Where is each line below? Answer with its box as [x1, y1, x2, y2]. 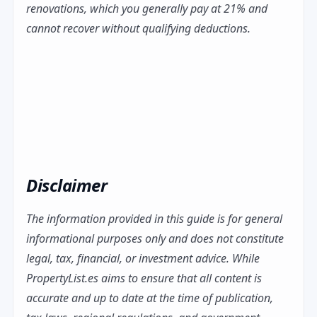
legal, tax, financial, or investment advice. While [26, 250, 260, 267]
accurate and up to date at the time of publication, [26, 290, 273, 306]
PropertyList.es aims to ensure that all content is [26, 270, 262, 287]
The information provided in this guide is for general [26, 211, 282, 227]
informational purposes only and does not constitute [26, 231, 284, 247]
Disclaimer [26, 173, 108, 197]
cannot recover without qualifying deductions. [26, 21, 250, 37]
